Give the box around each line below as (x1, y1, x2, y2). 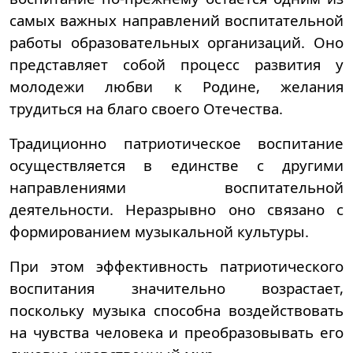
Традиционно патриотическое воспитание (9, 133, 344, 153)
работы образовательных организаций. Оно (9, 32, 344, 52)
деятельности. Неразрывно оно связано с (9, 199, 344, 219)
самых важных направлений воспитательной (9, 10, 344, 30)
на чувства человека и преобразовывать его (9, 322, 344, 342)
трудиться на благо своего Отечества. (9, 98, 283, 118)
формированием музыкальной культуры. (9, 221, 309, 241)
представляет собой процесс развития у (9, 54, 344, 74)
